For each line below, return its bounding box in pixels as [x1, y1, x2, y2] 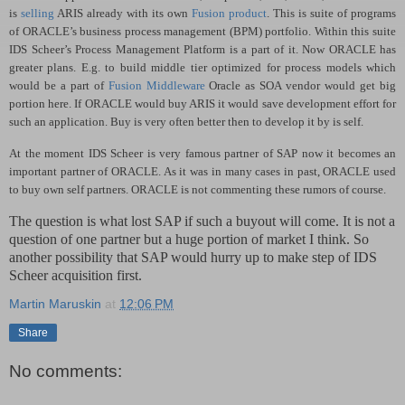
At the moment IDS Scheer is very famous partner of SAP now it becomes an [9, 146, 396, 161]
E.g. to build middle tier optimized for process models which [80, 60, 397, 74]
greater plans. [9, 60, 81, 74]
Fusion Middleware [108, 78, 205, 92]
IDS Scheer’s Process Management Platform [9, 42, 225, 56]
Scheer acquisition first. [9, 268, 142, 284]
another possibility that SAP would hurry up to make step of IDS [9, 250, 377, 266]
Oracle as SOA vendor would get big [204, 78, 397, 92]
